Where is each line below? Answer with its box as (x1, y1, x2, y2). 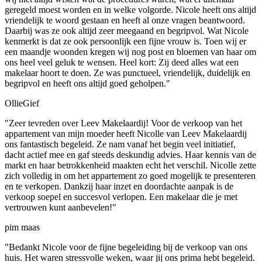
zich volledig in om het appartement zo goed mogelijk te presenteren (5, 171, 256, 181)
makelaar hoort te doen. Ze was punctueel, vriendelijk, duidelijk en (5, 68, 250, 78)
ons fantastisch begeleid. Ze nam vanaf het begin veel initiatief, (5, 139, 236, 150)
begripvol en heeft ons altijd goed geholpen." (5, 78, 170, 89)
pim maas (5, 222, 40, 233)
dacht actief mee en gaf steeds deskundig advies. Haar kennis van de (5, 150, 256, 160)
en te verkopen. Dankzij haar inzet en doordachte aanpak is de (5, 181, 233, 192)
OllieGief (5, 98, 39, 109)
